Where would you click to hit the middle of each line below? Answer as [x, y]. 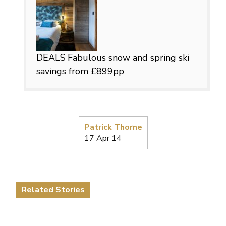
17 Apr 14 [103, 138]
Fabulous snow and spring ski [128, 57]
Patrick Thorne [113, 127]
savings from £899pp [80, 71]
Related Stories [53, 189]
